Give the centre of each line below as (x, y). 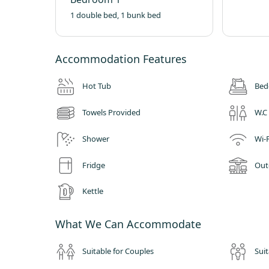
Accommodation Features (121, 59)
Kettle (93, 191)
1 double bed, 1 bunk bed (116, 15)
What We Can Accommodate (128, 224)
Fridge (94, 165)
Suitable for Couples (118, 251)
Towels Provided (111, 112)
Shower (96, 138)
